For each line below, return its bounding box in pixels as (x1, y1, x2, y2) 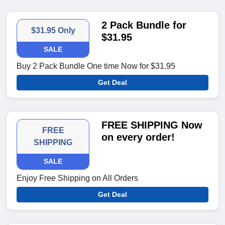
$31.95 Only (31, 26, 75, 35)
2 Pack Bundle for (101, 20, 187, 31)
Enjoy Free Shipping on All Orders (17, 174, 138, 183)
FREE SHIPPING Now (101, 120, 203, 131)
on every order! (101, 132, 175, 143)
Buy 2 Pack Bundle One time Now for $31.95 (17, 62, 175, 71)
